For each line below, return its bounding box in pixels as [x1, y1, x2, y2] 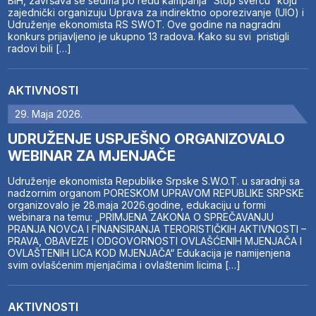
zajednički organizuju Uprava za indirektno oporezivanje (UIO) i [8, 6, 305, 19]
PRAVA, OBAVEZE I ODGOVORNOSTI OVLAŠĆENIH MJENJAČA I [8, 235, 303, 248]
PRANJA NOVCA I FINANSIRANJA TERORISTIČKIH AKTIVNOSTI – [8, 223, 307, 236]
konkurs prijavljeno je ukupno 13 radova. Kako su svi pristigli [8, 30, 290, 43]
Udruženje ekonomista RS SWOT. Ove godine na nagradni [8, 18, 281, 31]
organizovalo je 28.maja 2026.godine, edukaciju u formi [8, 199, 267, 212]
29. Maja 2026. [15, 108, 83, 121]
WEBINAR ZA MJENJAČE [8, 147, 176, 165]
